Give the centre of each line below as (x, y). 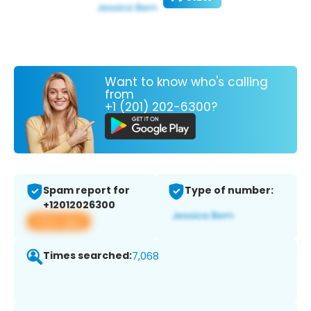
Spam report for (86, 191)
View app (59, 221)
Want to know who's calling (186, 82)
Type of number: (229, 191)
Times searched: (87, 256)
